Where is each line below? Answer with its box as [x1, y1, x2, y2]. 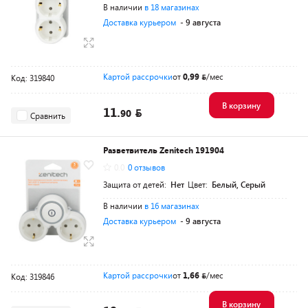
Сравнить [30, 109, 65, 121]
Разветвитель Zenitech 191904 [103, 144, 224, 155]
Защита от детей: [103, 179, 168, 190]
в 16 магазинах [144, 200, 199, 211]
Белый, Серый [212, 179, 265, 190]
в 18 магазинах [144, 1, 199, 12]
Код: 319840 [11, 72, 54, 83]
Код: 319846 [11, 271, 54, 282]
